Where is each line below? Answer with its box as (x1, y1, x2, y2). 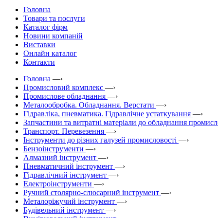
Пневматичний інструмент (23, 162, 113, 170)
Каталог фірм (23, 22, 68, 31)
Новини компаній (23, 31, 83, 40)
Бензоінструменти (23, 144, 84, 153)
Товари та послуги (23, 14, 85, 22)
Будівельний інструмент (23, 205, 104, 214)
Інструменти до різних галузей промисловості (23, 135, 177, 144)
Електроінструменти (23, 179, 92, 188)
